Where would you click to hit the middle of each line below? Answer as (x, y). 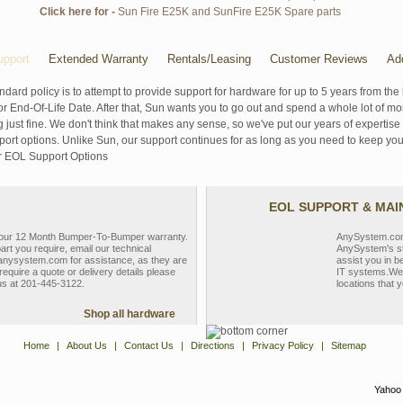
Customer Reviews (319, 59)
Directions (212, 345)
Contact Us (148, 345)
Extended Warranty (99, 59)
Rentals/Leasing (209, 59)
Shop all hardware (130, 314)
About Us (86, 345)
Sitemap (348, 345)
